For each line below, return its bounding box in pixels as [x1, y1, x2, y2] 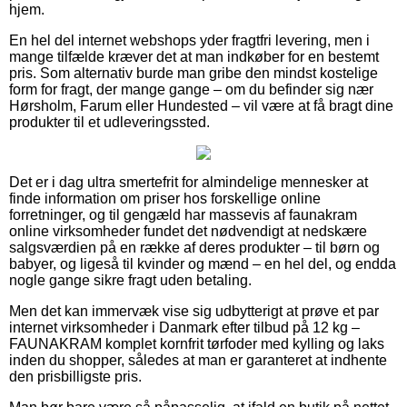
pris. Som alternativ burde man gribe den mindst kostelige [9, 65, 378, 81]
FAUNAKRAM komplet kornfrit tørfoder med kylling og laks [9, 335, 384, 352]
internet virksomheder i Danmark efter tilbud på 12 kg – [9, 319, 360, 335]
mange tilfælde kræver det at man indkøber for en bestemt [9, 48, 379, 65]
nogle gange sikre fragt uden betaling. [9, 272, 252, 288]
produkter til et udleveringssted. [9, 114, 210, 130]
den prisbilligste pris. [9, 368, 142, 384]
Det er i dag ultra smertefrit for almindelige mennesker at [9, 174, 368, 190]
